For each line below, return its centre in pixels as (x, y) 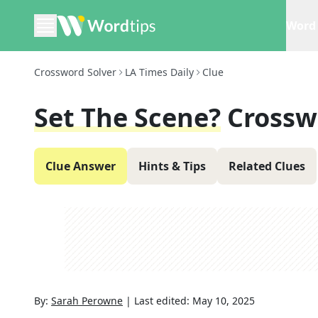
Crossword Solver (75, 72)
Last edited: (163, 301)
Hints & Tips (172, 166)
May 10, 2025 (224, 301)
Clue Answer (81, 166)
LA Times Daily (159, 72)
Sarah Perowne (87, 301)
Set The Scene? (127, 117)
